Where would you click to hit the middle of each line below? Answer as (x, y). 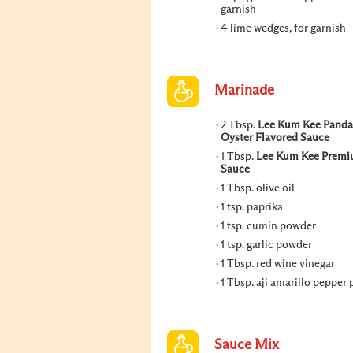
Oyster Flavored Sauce (275, 138)
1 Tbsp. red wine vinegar (278, 264)
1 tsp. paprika (252, 207)
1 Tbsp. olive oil (258, 188)
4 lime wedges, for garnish (283, 28)
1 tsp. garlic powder (266, 245)
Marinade (244, 91)
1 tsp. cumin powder (268, 226)
